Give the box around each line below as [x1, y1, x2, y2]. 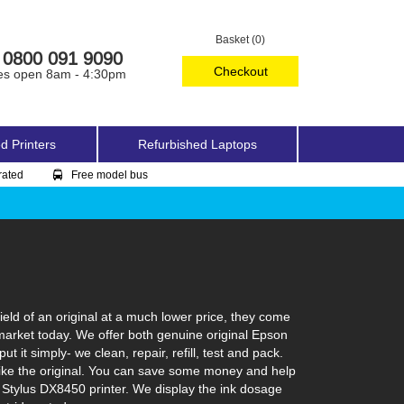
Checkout [213, 64, 268, 78]
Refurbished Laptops [138, 137, 257, 151]
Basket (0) [216, 32, 266, 46]
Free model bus [71, 168, 148, 181]
